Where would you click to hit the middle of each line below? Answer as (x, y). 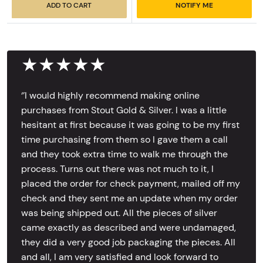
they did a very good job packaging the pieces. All (128, 242)
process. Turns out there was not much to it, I (117, 168)
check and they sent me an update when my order (129, 198)
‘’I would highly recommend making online (110, 95)
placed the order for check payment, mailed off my (131, 183)
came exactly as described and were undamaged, (129, 227)
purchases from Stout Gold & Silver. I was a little (124, 110)
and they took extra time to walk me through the (124, 154)
